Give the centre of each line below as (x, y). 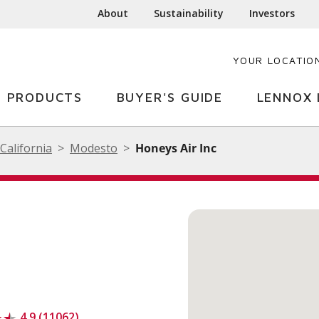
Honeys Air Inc (176, 148)
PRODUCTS (45, 97)
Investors (272, 13)
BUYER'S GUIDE (169, 97)
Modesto (94, 148)
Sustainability (189, 13)
